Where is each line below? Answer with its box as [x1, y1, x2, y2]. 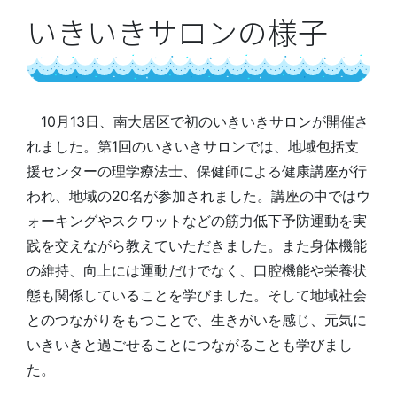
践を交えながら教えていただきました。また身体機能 [27, 237, 367, 254]
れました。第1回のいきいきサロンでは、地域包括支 [27, 137, 359, 155]
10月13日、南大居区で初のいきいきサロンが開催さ [27, 113, 369, 130]
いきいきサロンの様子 [27, 10, 328, 53]
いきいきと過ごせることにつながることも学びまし [27, 336, 353, 354]
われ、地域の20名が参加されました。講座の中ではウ [27, 187, 370, 205]
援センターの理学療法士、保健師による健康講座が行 [27, 162, 367, 180]
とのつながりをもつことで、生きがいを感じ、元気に [27, 311, 367, 329]
